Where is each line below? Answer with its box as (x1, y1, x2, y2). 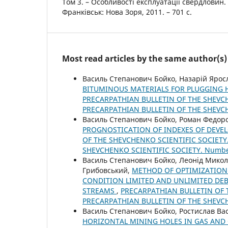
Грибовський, (82, 165, 132, 175)
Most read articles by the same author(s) (62, 52, 227, 64)
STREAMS (82, 185, 117, 195)
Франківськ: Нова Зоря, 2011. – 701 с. (62, 7, 192, 17)
